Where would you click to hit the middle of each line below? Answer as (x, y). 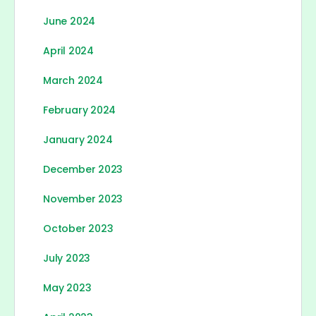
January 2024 (78, 140)
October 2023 (78, 229)
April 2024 (68, 51)
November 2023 (83, 199)
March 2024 (73, 80)
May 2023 (67, 288)
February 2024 (80, 110)
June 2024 (69, 21)
